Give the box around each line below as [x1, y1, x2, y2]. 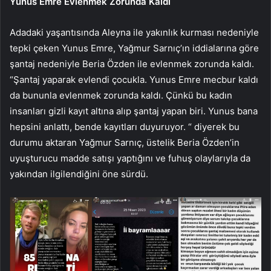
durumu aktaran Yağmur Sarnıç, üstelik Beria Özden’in [10, 137, 240, 149]
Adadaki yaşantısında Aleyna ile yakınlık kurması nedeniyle [10, 27, 259, 39]
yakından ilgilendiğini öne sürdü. [10, 168, 148, 180]
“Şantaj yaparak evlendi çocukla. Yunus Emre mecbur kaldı [10, 74, 258, 86]
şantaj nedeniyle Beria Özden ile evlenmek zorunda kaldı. [10, 58, 254, 70]
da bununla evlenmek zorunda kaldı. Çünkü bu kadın [10, 90, 232, 102]
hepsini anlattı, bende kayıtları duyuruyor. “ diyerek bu [10, 121, 240, 133]
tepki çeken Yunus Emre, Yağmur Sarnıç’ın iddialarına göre [10, 42, 259, 54]
